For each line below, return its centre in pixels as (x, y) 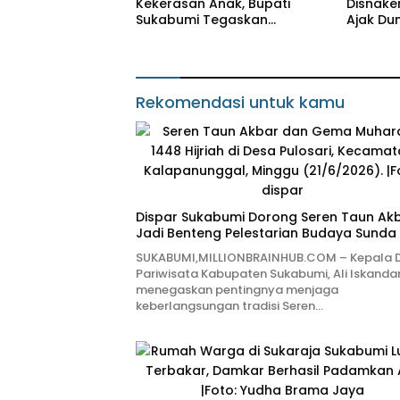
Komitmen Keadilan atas (216, 36)
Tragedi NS (171, 52)
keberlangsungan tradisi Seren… (229, 306)
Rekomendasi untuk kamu (240, 103)
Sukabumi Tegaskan (202, 20)
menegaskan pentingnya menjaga (237, 290)
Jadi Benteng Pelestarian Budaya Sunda (266, 233)
